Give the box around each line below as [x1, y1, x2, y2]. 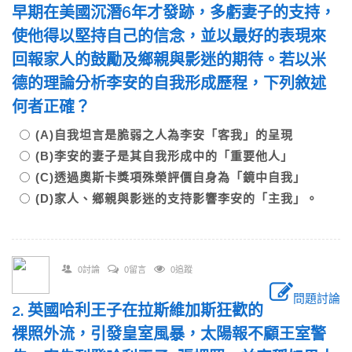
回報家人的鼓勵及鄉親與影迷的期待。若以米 [12, 50, 326, 69]
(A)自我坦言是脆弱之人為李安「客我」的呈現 [35, 128, 306, 141]
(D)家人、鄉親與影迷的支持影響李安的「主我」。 [35, 192, 318, 205]
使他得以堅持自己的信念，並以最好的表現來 [12, 27, 326, 46]
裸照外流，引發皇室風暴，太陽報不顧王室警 [12, 324, 326, 343]
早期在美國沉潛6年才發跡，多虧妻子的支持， [12, 3, 335, 22]
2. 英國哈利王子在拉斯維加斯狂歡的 [12, 301, 263, 320]
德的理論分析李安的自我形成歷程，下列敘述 [12, 74, 326, 93]
